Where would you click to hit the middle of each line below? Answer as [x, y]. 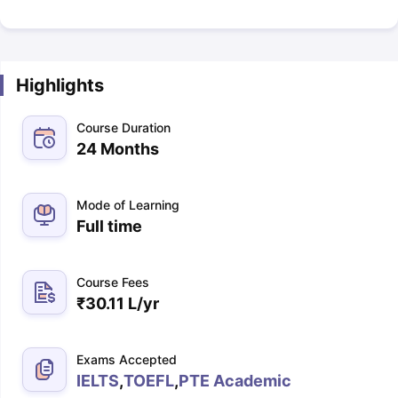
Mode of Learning [127, 205]
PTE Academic [235, 381]
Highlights [60, 85]
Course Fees [112, 282]
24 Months [117, 149]
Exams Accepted [126, 359]
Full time [109, 226]
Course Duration [123, 127]
